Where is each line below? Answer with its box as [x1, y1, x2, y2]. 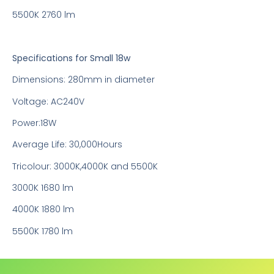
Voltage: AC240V [12, 95, 84, 108]
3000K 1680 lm [12, 182, 73, 194]
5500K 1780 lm [12, 224, 73, 237]
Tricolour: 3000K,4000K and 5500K [12, 160, 158, 172]
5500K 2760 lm [12, 8, 75, 21]
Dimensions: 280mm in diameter [12, 73, 155, 86]
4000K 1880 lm [12, 203, 74, 216]
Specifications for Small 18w [12, 51, 130, 64]
